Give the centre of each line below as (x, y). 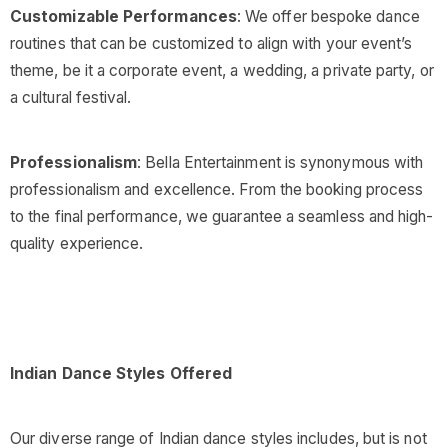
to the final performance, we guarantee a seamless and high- (222, 216)
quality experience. (77, 243)
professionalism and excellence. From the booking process (217, 189)
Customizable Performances (123, 16)
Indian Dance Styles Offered (121, 373)
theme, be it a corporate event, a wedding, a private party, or (222, 70)
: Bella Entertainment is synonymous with (280, 162)
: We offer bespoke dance (328, 16)
